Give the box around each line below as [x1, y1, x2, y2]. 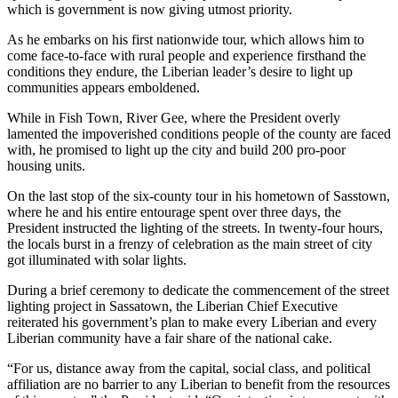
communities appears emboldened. [7, 79, 200, 95]
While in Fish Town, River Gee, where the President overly [7, 109, 340, 125]
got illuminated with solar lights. [7, 251, 187, 267]
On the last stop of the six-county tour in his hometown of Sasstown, [7, 187, 390, 203]
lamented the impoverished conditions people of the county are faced [7, 125, 391, 141]
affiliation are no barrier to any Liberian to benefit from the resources [7, 376, 390, 392]
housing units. [7, 157, 85, 173]
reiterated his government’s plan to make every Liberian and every [7, 314, 377, 330]
